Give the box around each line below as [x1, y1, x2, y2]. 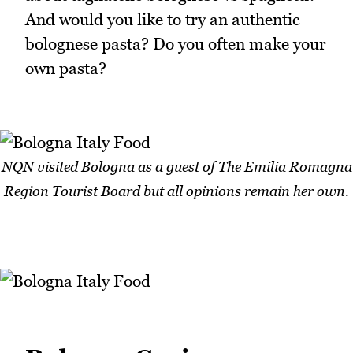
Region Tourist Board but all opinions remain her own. [4, 182, 349, 199]
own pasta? [25, 58, 106, 79]
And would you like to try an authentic [25, 9, 300, 30]
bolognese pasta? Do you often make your [25, 34, 326, 54]
